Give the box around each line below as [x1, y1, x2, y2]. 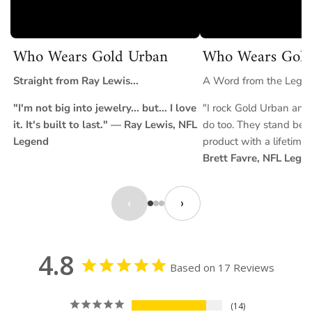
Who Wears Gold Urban [13, 42, 168, 72]
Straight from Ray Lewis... [13, 73, 139, 88]
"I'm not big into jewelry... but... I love [13, 100, 196, 115]
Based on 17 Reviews [169, 260, 274, 274]
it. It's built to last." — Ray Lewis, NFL [13, 117, 197, 132]
